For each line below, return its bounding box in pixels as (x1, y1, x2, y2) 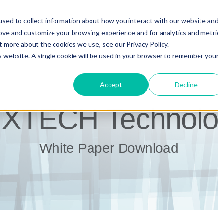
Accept (100, 80, 123, 89)
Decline (174, 80, 198, 89)
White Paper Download (39, 140, 179, 156)
